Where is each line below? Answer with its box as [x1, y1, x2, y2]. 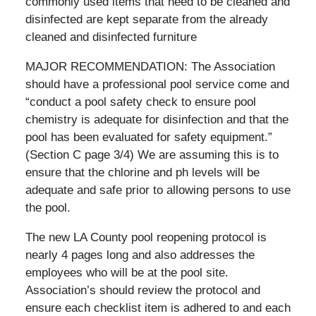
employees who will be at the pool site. [25, 265, 229, 279]
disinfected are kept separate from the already [25, 12, 268, 26]
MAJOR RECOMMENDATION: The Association [25, 59, 275, 73]
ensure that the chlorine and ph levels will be [25, 165, 260, 179]
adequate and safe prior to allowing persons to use [25, 183, 291, 197]
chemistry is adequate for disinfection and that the [25, 112, 288, 126]
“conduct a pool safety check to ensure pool [25, 95, 256, 109]
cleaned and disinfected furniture [25, 30, 197, 44]
